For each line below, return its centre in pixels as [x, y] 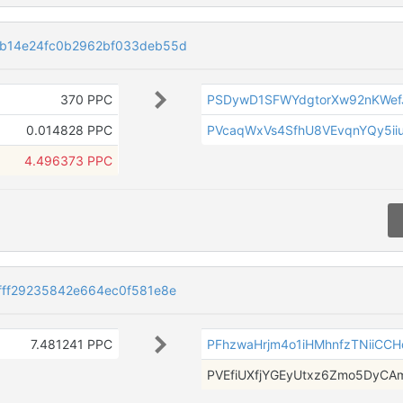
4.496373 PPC [68, 161]
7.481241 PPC [71, 344]
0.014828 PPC [69, 130]
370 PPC [86, 100]
